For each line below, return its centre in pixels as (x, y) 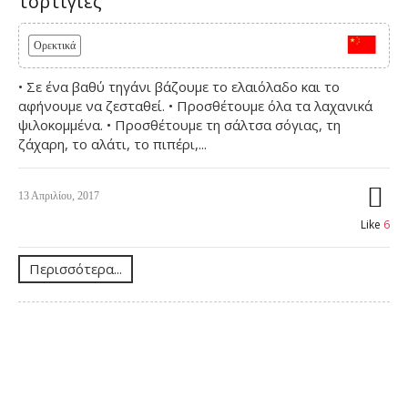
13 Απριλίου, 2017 (59, 195)
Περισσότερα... (76, 268)
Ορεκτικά (55, 45)
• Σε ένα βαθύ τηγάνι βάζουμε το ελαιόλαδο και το (179, 86)
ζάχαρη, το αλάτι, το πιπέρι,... (112, 143)
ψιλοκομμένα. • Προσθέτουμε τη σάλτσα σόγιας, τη (179, 124)
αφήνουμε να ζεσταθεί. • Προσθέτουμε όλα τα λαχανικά (195, 105)
